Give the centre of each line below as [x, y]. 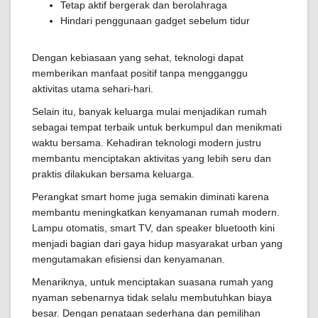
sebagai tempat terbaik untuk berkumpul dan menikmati [157, 127]
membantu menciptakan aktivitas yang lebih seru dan [152, 158]
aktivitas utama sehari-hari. [93, 89]
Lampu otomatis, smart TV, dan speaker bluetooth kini [153, 228]
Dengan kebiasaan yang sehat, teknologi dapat [138, 57]
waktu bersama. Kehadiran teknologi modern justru [147, 143]
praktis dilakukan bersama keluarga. [113, 174]
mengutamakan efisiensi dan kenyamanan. [128, 259]
